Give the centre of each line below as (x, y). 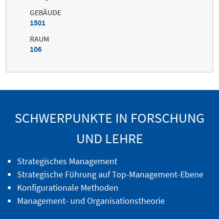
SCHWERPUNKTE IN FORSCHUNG (109, 118)
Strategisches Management (67, 161)
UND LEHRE (109, 139)
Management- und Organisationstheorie (91, 201)
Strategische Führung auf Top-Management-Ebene (110, 175)
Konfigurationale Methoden (67, 188)
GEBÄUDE (45, 12)
